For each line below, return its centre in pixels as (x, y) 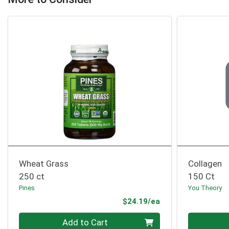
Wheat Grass (44, 163)
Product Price (186, 201)
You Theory (205, 188)
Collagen (205, 163)
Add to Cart (85, 223)
